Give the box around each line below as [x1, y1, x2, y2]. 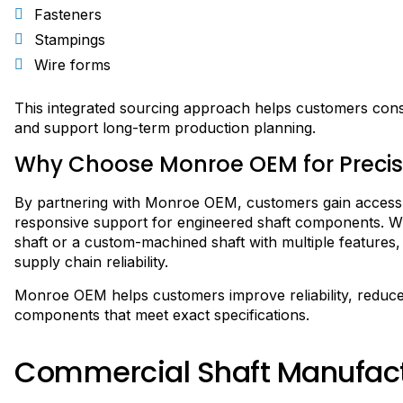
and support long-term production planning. [14, 118, 316, 137]
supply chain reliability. [14, 253, 168, 272]
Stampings [34, 30, 105, 49]
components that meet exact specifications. [14, 305, 309, 324]
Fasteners [34, 4, 102, 23]
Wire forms [34, 55, 111, 74]
